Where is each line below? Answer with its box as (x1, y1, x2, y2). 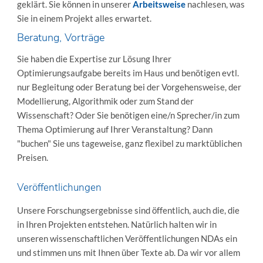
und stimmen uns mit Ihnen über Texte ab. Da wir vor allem (16, 247, 240, 258)
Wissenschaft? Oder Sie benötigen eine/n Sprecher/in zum (16, 110, 240, 121)
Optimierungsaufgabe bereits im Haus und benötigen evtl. (16, 68, 239, 79)
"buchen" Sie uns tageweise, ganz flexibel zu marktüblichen (16, 138, 242, 149)
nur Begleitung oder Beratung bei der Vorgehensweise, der (16, 82, 241, 93)
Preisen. (16, 152, 48, 163)
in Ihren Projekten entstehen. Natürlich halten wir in (16, 219, 217, 230)
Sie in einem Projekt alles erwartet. (16, 13, 151, 24)
